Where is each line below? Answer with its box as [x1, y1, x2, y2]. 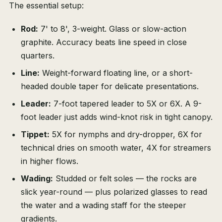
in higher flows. [21, 156, 78, 166]
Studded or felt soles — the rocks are [53, 173, 197, 184]
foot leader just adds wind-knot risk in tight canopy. [21, 112, 213, 122]
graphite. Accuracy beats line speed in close [21, 37, 187, 48]
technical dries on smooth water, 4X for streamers [21, 143, 211, 153]
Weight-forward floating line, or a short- [40, 68, 193, 78]
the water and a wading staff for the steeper [21, 200, 186, 211]
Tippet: [21, 129, 50, 140]
